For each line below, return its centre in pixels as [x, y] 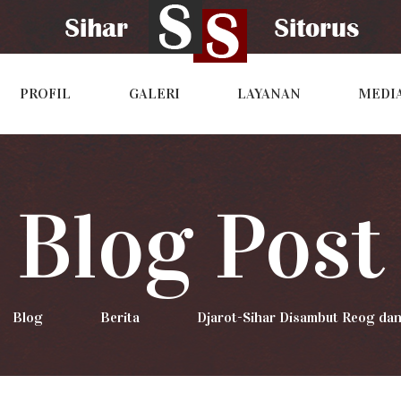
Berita [119, 317]
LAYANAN [269, 94]
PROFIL [46, 94]
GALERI [154, 94]
